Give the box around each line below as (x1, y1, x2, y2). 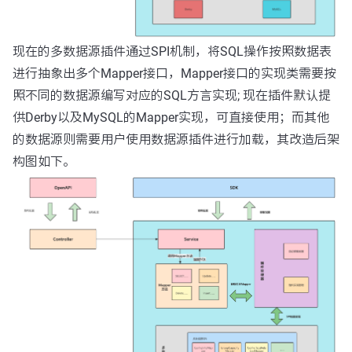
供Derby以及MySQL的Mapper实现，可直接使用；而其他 (13, 109, 329, 125)
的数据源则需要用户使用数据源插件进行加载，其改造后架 (13, 131, 339, 147)
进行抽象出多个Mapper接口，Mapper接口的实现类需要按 (13, 65, 336, 81)
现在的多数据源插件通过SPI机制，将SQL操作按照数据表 (13, 43, 332, 59)
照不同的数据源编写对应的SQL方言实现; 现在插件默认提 (13, 87, 331, 103)
